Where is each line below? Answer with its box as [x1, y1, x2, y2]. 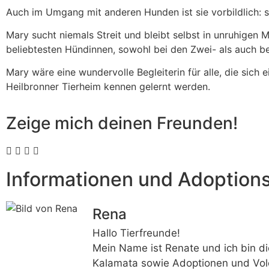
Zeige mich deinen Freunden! [6, 112, 238, 133]
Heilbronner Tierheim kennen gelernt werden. [6, 80, 210, 93]
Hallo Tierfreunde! [92, 226, 180, 239]
